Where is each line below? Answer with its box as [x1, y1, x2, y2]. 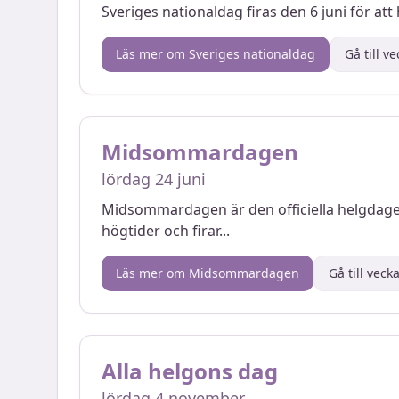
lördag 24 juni [102, 168, 206, 190]
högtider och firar [102, 221, 219, 240]
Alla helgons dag [102, 356, 278, 386]
